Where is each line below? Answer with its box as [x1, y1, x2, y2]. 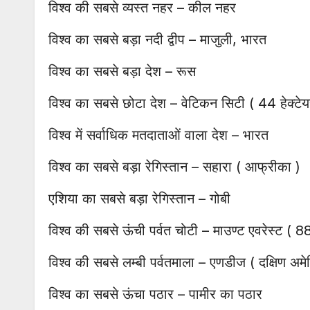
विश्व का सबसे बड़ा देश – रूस [48, 63, 196, 80]
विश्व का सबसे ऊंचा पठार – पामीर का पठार [48, 286, 262, 303]
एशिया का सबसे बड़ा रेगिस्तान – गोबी [48, 190, 230, 208]
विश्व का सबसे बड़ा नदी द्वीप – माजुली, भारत [48, 31, 266, 48]
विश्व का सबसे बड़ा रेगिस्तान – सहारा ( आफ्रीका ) [48, 158, 300, 176]
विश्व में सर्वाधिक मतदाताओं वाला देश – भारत [48, 127, 268, 144]
